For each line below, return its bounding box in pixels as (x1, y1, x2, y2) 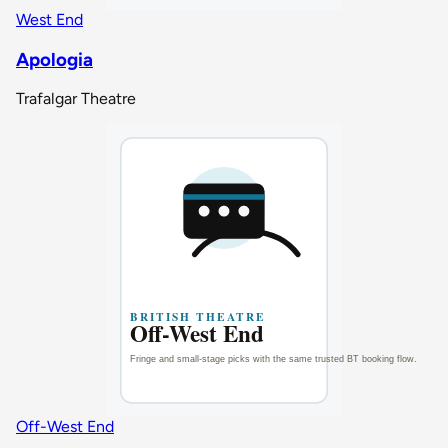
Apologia (16, 47, 93, 71)
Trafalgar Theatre (16, 89, 136, 109)
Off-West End (16, 417, 114, 437)
